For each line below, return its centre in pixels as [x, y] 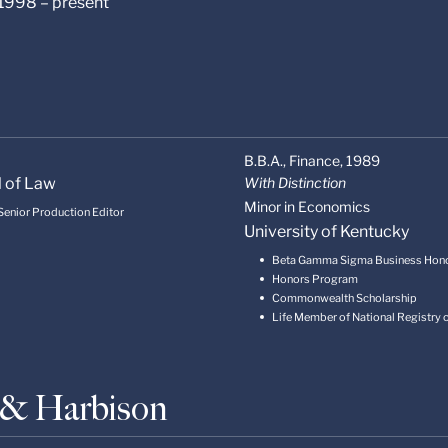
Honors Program [314, 279]
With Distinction [294, 183]
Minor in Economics [306, 207]
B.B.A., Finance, [293, 161]
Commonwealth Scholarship [344, 298]
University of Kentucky [326, 232]
